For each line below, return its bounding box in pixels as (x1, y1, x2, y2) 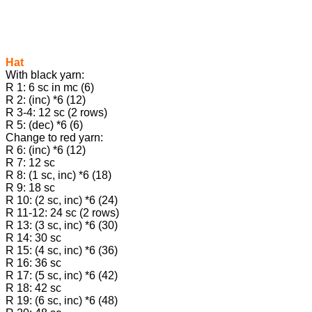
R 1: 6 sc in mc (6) (6, 81, 94, 94)
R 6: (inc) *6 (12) (6, 144, 86, 157)
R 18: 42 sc (6, 282, 61, 295)
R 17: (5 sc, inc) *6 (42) (6, 270, 118, 282)
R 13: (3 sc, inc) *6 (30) (6, 219, 118, 232)
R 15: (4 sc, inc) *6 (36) (6, 244, 118, 257)
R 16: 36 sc (6, 257, 61, 270)
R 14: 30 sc (6, 232, 61, 244)
